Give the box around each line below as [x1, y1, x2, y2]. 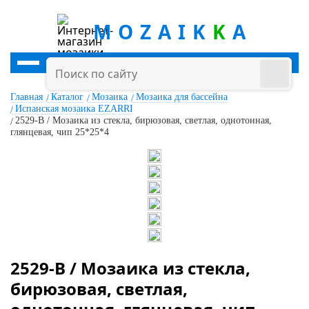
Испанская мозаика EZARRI [15, 103, 133, 114]
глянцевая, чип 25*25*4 [10, 127, 109, 137]
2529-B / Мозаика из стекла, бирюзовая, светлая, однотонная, [15, 115, 272, 126]
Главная [10, 92, 43, 102]
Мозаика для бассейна [136, 92, 228, 102]
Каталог [51, 92, 83, 102]
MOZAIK [92, 19, 212, 45]
